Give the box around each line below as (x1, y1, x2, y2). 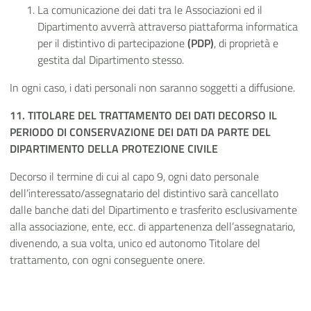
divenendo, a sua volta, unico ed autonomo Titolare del (10, 235, 260, 252)
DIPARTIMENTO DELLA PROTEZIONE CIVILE (10, 140, 218, 158)
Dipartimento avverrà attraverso (37, 18, 189, 35)
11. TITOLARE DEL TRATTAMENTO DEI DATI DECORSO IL (10, 107, 277, 124)
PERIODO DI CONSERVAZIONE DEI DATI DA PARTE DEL (10, 124, 271, 141)
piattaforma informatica (189, 18, 298, 35)
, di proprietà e (214, 35, 278, 52)
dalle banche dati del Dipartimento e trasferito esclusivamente (10, 201, 297, 219)
